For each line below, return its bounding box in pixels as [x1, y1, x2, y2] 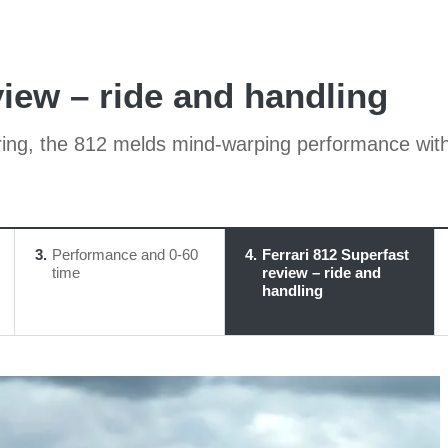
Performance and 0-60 [51, 246, 198, 263]
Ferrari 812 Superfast [261, 246, 409, 263]
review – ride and [261, 264, 381, 281]
